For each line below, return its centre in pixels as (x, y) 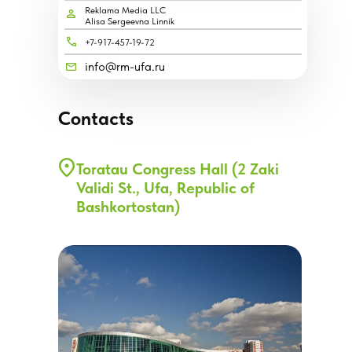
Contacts (96, 118)
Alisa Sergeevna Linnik (130, 21)
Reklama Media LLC (125, 10)
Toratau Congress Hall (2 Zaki (178, 169)
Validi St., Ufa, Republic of (165, 188)
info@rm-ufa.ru (125, 66)
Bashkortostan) (128, 207)
